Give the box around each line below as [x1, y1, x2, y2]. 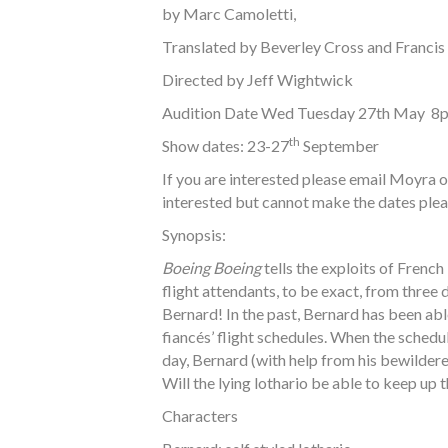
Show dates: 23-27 [162, 136, 289, 155]
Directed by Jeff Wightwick [162, 70, 353, 89]
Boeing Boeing [162, 258, 261, 277]
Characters [162, 406, 238, 425]
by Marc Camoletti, [162, 4, 296, 23]
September [300, 136, 379, 155]
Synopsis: [162, 225, 226, 244]
